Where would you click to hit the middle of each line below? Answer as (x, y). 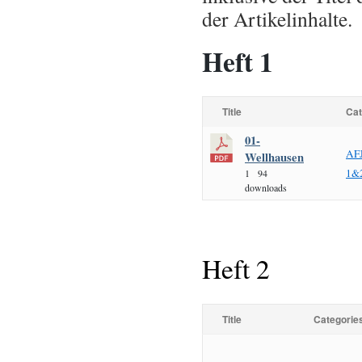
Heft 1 (238, 61)
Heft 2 (236, 268)
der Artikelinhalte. (277, 19)
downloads (266, 187)
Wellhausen (274, 157)
